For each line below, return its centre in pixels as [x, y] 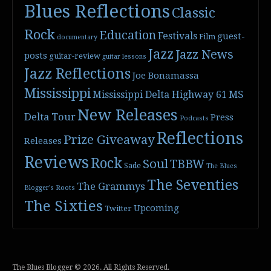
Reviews [57, 162]
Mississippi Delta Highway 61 [160, 95]
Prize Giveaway [109, 140]
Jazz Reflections [78, 74]
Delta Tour [50, 117]
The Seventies [193, 185]
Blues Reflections [97, 11]
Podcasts [194, 118]
